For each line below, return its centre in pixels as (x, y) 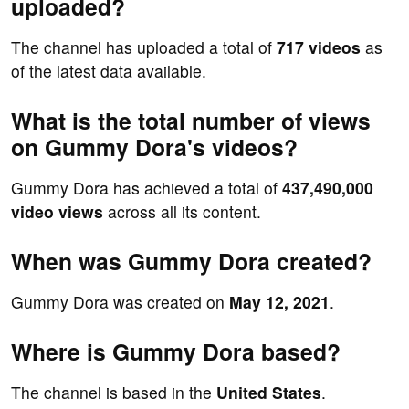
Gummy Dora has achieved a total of (147, 188)
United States (269, 393)
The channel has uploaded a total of (144, 47)
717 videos (319, 47)
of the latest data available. (109, 71)
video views (57, 212)
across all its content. (182, 212)
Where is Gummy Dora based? (176, 352)
